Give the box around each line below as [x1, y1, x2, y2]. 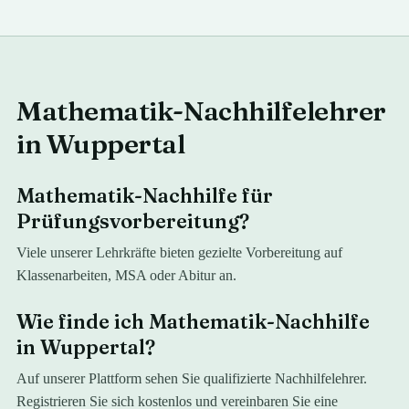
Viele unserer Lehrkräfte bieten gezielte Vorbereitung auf [16, 245, 343, 260]
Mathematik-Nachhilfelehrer [16, 94, 386, 128]
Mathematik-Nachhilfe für [16, 183, 274, 208]
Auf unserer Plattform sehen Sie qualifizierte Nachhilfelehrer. [16, 371, 368, 386]
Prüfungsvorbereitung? [16, 208, 250, 234]
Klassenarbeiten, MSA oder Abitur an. [16, 267, 237, 283]
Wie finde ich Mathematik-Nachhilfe [16, 309, 371, 334]
